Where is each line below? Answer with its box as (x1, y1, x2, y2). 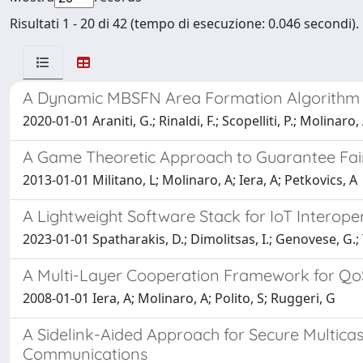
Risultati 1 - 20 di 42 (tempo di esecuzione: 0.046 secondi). (10, 15, 359, 32)
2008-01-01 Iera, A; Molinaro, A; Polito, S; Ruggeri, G (23, 289, 335, 307)
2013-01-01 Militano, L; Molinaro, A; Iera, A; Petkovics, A (23, 171, 357, 189)
